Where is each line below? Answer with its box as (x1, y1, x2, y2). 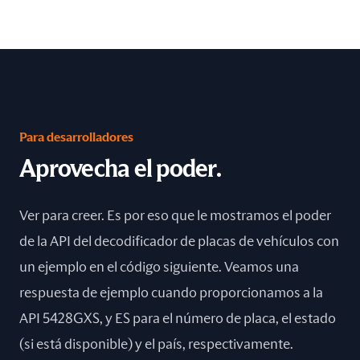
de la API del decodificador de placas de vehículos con (19, 235, 339, 249)
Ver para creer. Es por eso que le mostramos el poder (19, 209, 331, 223)
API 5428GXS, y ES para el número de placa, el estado (19, 312, 336, 326)
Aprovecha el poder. (19, 157, 221, 182)
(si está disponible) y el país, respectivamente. (19, 337, 293, 352)
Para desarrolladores (19, 131, 133, 144)
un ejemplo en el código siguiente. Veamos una (19, 260, 299, 275)
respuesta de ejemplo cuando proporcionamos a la (19, 286, 323, 301)
